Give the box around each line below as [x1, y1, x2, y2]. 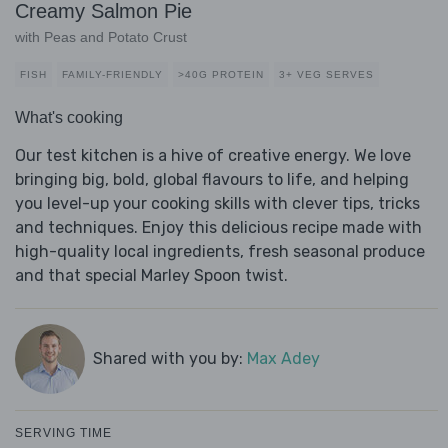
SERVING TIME [15, 426, 112, 441]
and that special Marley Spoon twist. [15, 266, 288, 286]
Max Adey [246, 349, 320, 369]
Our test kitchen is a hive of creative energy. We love [15, 146, 411, 166]
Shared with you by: [92, 349, 247, 369]
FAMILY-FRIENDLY [62, 69, 163, 81]
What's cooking [15, 109, 123, 127]
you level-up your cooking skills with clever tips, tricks [15, 194, 420, 214]
